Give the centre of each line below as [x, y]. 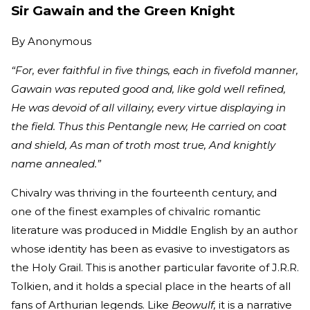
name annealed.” [56, 163]
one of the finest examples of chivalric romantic [136, 211]
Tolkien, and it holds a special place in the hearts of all [151, 286]
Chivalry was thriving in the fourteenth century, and [144, 192]
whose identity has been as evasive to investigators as [150, 248]
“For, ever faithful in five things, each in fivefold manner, [155, 70]
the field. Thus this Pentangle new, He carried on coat [149, 126]
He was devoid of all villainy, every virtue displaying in [148, 107]
